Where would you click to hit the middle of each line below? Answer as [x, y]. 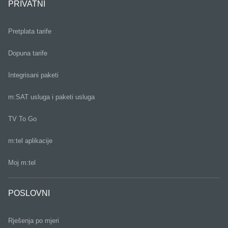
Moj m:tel [22, 163]
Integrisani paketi [33, 75]
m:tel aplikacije [30, 141]
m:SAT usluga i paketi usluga [51, 97]
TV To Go [22, 119]
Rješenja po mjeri [34, 221]
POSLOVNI [29, 193]
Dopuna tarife [28, 53]
